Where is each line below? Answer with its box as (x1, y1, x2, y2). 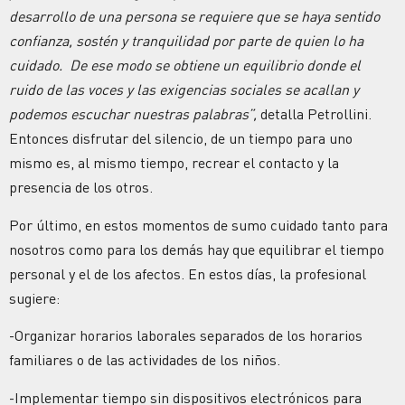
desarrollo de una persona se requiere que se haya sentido (9, 7, 380, 26)
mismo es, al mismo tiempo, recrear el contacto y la (9, 154, 339, 173)
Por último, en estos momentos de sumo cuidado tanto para (9, 215, 388, 234)
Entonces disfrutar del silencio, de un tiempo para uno (9, 129, 353, 148)
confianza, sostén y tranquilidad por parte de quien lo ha (9, 32, 363, 51)
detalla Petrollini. (260, 105, 372, 124)
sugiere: (9, 288, 60, 307)
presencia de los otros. (9, 178, 153, 197)
